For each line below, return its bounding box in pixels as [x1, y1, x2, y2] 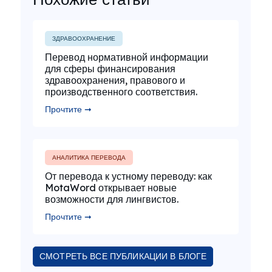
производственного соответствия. [45, 86, 197, 98]
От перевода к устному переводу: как [45, 170, 212, 182]
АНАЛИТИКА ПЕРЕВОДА [52, 154, 126, 161]
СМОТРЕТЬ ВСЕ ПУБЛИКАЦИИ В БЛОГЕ [39, 251, 207, 262]
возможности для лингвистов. [45, 193, 178, 205]
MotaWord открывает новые [45, 182, 177, 194]
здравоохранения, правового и [45, 74, 185, 86]
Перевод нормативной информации [45, 51, 208, 63]
